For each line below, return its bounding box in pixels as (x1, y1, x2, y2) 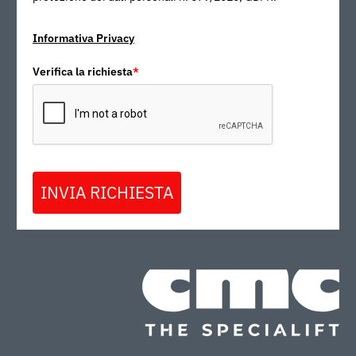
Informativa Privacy (33, 30, 134, 45)
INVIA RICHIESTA (41, 180, 173, 203)
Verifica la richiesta (33, 64, 133, 79)
